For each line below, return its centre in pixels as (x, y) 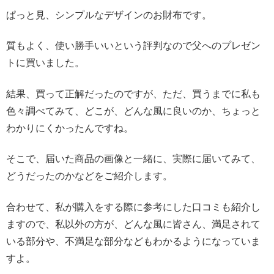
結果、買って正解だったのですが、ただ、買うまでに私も (133, 94)
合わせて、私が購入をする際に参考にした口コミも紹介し (133, 207)
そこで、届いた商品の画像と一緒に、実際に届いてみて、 (133, 159)
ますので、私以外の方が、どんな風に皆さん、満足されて (133, 224)
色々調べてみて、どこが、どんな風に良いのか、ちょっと (133, 111)
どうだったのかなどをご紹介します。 (89, 176)
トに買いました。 (45, 63)
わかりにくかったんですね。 (70, 128)
